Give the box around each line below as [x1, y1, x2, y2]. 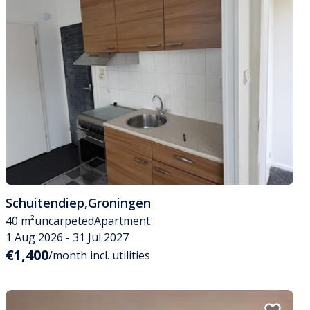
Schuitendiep [6, 194, 84, 212]
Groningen [88, 194, 151, 212]
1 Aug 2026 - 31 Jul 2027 [6, 230, 129, 246]
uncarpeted [35, 213, 94, 229]
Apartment [94, 213, 150, 229]
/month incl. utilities [48, 248, 150, 264]
